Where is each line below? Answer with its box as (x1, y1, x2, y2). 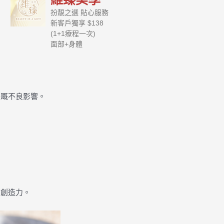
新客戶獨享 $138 (50, 19, 103, 27)
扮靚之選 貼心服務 (50, 8, 108, 16)
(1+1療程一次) (50, 29, 95, 37)
